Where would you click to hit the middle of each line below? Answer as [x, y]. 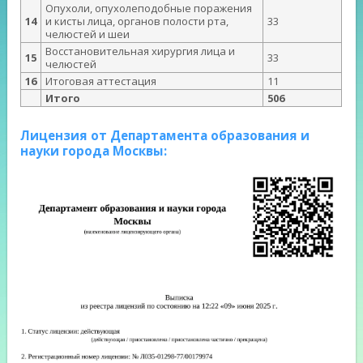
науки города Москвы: [94, 151]
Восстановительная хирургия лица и [141, 51]
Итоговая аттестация [101, 81]
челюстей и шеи [88, 34]
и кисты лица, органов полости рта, [137, 21]
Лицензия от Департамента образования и [165, 136]
